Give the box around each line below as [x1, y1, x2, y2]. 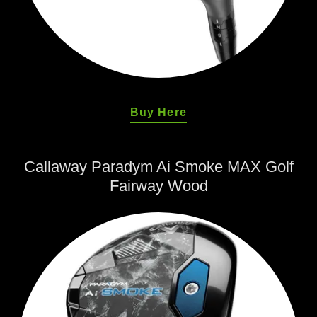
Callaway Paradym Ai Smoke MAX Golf [23, 158, 294, 175]
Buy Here [130, 106, 187, 118]
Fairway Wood [109, 177, 208, 195]
